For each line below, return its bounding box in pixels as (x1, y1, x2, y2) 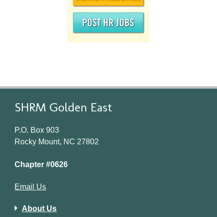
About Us (22, 204, 57, 213)
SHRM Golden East (15, 99, 112, 115)
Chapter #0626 (15, 160, 68, 169)
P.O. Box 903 (15, 126, 60, 135)
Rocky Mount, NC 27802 (15, 138, 99, 146)
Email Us (15, 183, 46, 191)
